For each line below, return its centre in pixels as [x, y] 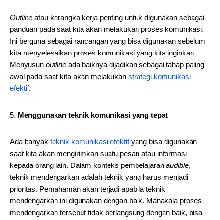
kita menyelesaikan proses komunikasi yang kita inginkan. [103, 53]
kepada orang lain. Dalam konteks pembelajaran [88, 165]
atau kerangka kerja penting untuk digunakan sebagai [118, 17]
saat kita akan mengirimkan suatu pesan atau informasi [98, 153]
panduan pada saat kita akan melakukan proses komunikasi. [107, 29]
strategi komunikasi [159, 76]
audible [177, 165]
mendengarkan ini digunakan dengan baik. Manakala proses [106, 201]
